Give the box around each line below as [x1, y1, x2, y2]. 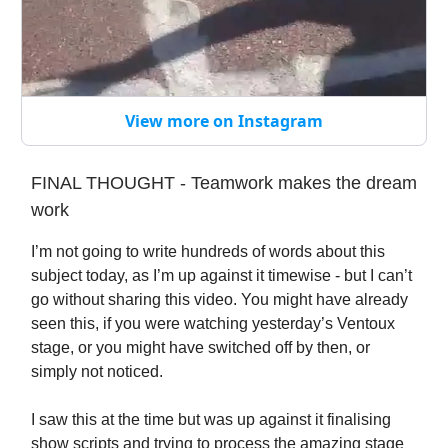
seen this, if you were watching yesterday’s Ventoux [31, 315, 395, 333]
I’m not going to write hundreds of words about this [31, 243, 385, 261]
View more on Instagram [125, 110, 323, 133]
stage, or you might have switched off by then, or [31, 339, 370, 357]
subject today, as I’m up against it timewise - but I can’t [31, 267, 412, 285]
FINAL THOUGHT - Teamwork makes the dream [31, 173, 417, 194]
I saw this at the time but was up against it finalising [31, 411, 391, 429]
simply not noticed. [31, 363, 163, 381]
